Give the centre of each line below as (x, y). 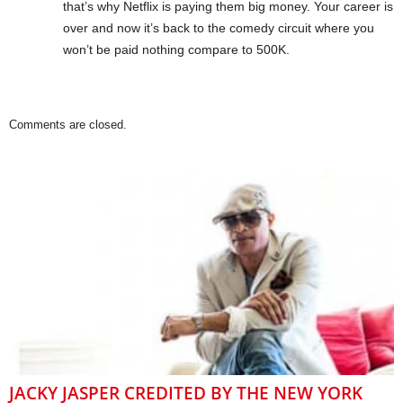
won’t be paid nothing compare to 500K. (176, 50)
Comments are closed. (68, 125)
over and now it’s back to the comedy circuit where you (219, 28)
